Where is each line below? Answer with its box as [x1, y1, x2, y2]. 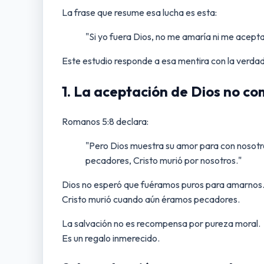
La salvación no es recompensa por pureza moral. [62, 217, 260, 229]
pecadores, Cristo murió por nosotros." [85, 154, 242, 166]
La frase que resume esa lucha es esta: [62, 6, 217, 18]
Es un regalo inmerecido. [62, 232, 160, 244]
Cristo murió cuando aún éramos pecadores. [62, 193, 240, 205]
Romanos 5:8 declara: [62, 115, 148, 127]
